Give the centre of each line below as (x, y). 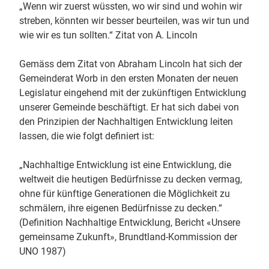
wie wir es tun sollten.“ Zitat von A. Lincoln (108, 35)
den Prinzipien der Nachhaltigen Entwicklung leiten (126, 122)
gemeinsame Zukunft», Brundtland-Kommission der (128, 237)
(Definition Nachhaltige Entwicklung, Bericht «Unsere (130, 223)
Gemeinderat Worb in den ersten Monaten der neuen (129, 79)
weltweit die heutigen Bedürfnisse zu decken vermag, (131, 180)
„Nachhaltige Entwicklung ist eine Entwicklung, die (125, 165)
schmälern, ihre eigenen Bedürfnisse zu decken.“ (121, 208)
